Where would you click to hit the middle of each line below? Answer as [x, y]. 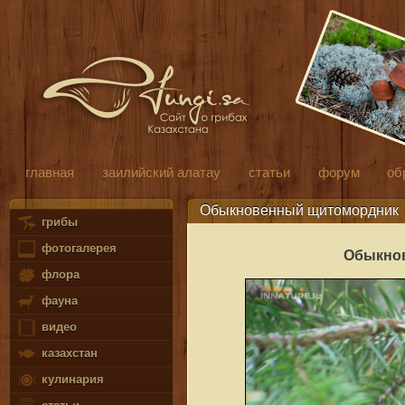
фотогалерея [77, 249]
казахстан [67, 353]
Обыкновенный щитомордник [299, 209]
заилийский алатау [161, 172]
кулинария [71, 380]
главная [49, 172]
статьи [269, 172]
